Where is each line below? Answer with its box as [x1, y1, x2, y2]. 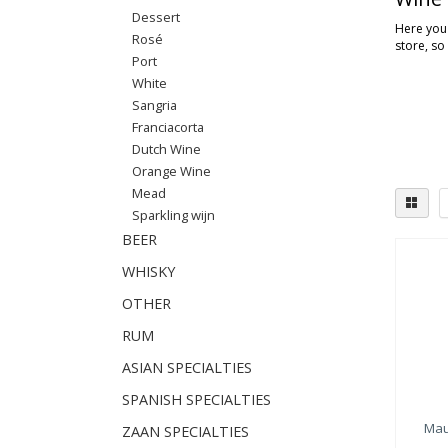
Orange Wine [132, 162, 211, 180]
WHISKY [122, 262, 175, 281]
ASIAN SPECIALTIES [122, 358, 252, 377]
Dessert [132, 8, 180, 26]
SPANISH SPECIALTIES [122, 390, 271, 409]
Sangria [132, 96, 177, 114]
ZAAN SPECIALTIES [122, 422, 249, 441]
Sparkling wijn [132, 206, 215, 224]
